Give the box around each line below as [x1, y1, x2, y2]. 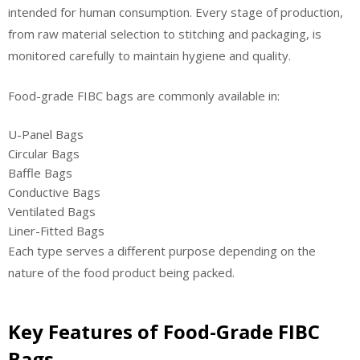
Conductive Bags [8, 184, 100, 201]
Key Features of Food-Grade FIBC [8, 317, 320, 345]
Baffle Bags [8, 165, 72, 182]
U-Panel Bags [8, 126, 84, 143]
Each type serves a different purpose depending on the [8, 243, 316, 260]
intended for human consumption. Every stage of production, [8, 4, 343, 21]
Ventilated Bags [8, 203, 96, 220]
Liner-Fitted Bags [8, 223, 104, 239]
